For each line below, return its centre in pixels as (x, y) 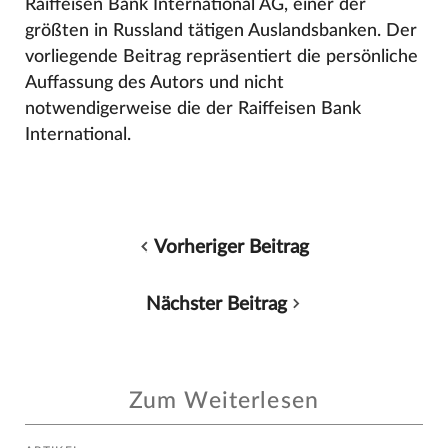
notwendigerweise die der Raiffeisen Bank (192, 108)
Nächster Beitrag (216, 303)
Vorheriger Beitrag (232, 247)
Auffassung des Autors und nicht (154, 82)
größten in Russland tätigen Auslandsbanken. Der (220, 30)
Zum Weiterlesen (224, 401)
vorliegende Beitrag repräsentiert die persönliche (221, 56)
